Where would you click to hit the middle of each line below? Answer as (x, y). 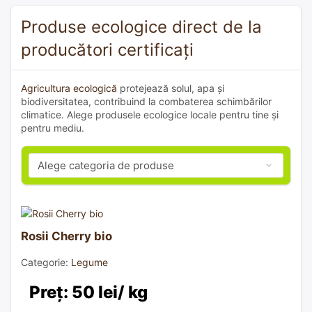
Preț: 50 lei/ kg (88, 292)
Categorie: (46, 262)
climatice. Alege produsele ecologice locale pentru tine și (150, 114)
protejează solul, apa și (171, 88)
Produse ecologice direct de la (141, 26)
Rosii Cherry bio (67, 236)
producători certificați (107, 49)
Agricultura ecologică (69, 88)
